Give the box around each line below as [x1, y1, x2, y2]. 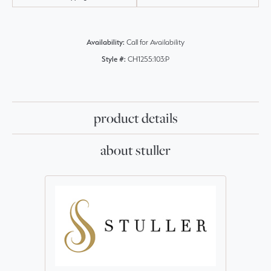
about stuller [100, 141, 171, 160]
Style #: [102, 54, 126, 64]
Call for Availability [126, 38, 184, 47]
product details [93, 109, 178, 128]
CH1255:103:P [128, 54, 169, 64]
